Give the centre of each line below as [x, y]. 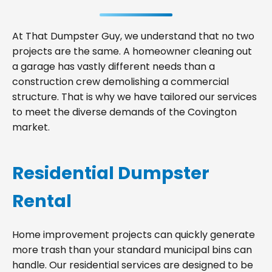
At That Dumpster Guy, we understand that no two [133, 36]
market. [31, 127]
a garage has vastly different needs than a [114, 66]
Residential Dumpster [111, 173]
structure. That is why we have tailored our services [134, 97]
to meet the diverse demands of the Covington [124, 112]
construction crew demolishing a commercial [121, 82]
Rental [42, 201]
